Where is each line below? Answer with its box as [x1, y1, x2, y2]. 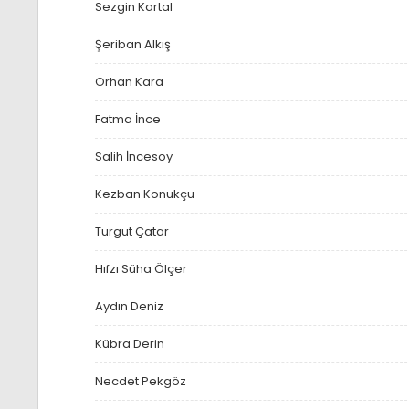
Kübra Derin [94, 335, 164, 353]
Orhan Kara [94, 73, 163, 91]
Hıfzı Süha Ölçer [94, 260, 187, 278]
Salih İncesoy [94, 148, 173, 166]
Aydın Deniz [94, 298, 163, 316]
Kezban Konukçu [94, 185, 194, 204]
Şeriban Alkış [94, 36, 171, 54]
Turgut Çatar [94, 223, 169, 241]
